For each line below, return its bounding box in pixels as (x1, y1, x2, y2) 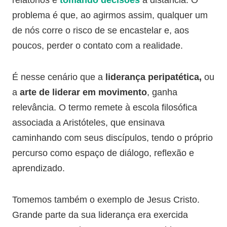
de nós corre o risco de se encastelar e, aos (12, 25, 189, 35)
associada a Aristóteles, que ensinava (12, 118, 165, 128)
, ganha (147, 87, 177, 97)
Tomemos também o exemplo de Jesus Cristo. (12, 195, 200, 205)
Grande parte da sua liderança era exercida (12, 210, 188, 220)
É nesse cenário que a (12, 72, 103, 82)
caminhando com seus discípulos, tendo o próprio (12, 133, 213, 143)
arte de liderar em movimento (20, 87, 147, 97)
